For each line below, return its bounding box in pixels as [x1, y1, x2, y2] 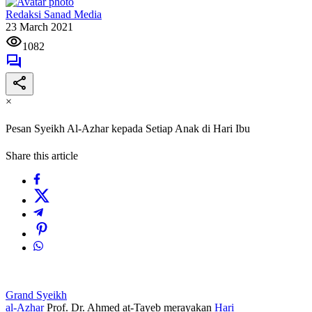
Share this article [6, 150, 78, 162]
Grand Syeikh [6, 289, 67, 302]
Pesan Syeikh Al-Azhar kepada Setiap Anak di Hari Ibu [6, 123, 250, 135]
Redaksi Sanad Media [6, 8, 102, 20]
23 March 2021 [6, 20, 73, 33]
